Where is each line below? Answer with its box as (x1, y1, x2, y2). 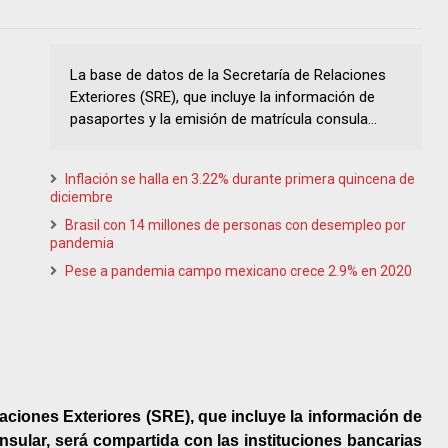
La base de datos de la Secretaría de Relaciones (70, 65, 386, 84)
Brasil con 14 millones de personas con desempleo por (65, 216, 406, 233)
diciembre (50, 188, 113, 205)
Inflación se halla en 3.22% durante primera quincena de (65, 170, 415, 187)
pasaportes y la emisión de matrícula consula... (70, 109, 377, 128)
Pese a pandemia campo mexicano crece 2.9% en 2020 (65, 262, 412, 279)
